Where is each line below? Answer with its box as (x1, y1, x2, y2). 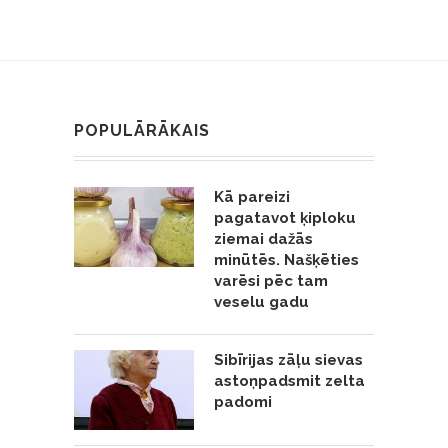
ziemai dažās (214, 229, 313, 248)
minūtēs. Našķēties (214, 250, 359, 269)
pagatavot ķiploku (214, 208, 356, 227)
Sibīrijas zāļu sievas (214, 350, 363, 369)
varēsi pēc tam (214, 271, 328, 290)
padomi (214, 392, 272, 411)
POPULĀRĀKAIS (74, 120, 210, 140)
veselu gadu (214, 292, 309, 311)
